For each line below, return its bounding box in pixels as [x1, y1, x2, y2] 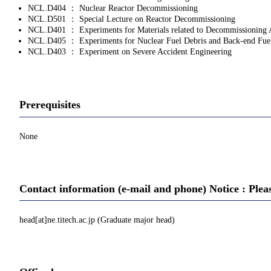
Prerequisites [19, 99, 80, 111]
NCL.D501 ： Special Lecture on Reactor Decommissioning [28, 15, 235, 24]
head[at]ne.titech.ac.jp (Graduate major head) [19, 215, 175, 225]
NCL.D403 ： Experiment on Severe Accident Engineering [28, 47, 232, 57]
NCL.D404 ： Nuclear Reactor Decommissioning [28, 4, 198, 13]
